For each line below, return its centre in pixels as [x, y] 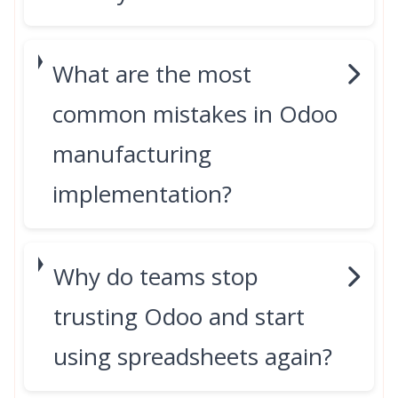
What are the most [152, 74]
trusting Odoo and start [179, 316]
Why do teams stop [156, 276]
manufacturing [132, 154]
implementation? [143, 194]
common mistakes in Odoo [195, 114]
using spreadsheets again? [193, 356]
